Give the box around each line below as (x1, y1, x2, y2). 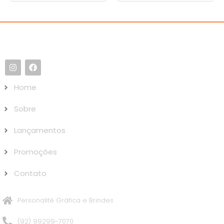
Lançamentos (13, 125, 65, 136)
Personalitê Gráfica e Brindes (17, 195, 113, 205)
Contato (13, 168, 46, 179)
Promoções (13, 146, 57, 157)
